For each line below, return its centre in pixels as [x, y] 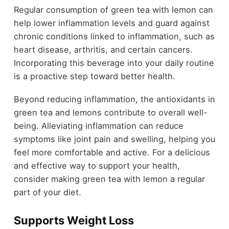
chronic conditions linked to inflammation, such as [114, 37]
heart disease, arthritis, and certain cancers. [103, 50]
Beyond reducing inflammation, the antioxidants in [114, 99]
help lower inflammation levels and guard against [111, 23]
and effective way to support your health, [97, 165]
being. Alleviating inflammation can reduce [98, 125]
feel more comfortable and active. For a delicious [112, 152]
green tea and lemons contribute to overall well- [110, 112]
